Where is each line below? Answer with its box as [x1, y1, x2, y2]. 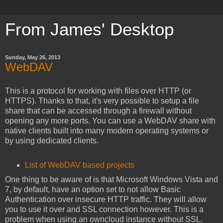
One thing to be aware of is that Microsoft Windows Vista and [5, 175, 218, 184]
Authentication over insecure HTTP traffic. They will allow [5, 195, 207, 204]
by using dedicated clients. [5, 136, 99, 145]
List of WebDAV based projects [24, 160, 134, 169]
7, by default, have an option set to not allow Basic [5, 185, 181, 194]
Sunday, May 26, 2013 [5, 54, 60, 60]
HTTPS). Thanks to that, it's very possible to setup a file [5, 96, 199, 105]
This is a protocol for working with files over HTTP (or [5, 86, 191, 95]
